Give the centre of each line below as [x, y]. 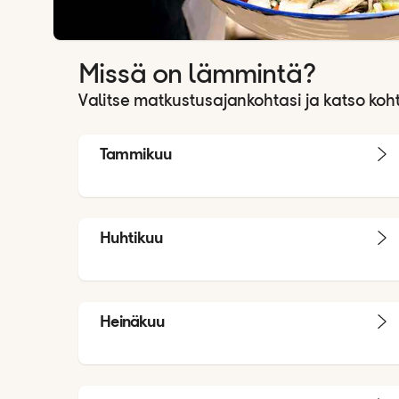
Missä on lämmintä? [197, 75]
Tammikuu [136, 153]
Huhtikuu [131, 237]
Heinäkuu [132, 321]
